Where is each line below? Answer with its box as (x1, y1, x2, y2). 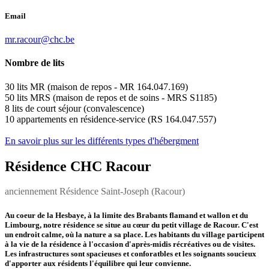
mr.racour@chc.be (5, 34, 74, 45)
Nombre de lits (5, 58, 64, 68)
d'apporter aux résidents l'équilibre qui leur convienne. (5, 258, 191, 268)
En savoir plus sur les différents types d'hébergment (5, 135, 199, 146)
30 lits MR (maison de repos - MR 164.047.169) (5, 81, 188, 92)
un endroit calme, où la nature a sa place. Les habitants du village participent (5, 229, 264, 239)
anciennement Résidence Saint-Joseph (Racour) (5, 186, 185, 197)
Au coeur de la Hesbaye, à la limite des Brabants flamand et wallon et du (5, 210, 248, 220)
